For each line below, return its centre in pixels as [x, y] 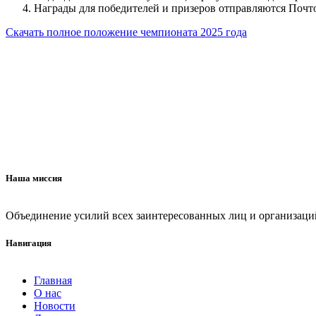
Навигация [29, 243]
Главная [53, 281]
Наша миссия [34, 178]
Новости [55, 306]
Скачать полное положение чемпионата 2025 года [126, 32]
